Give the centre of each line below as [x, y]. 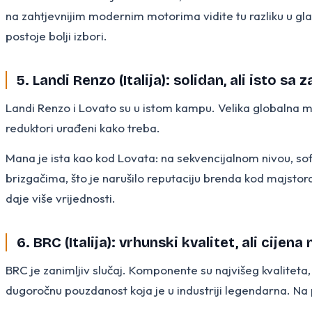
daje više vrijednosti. [61, 198]
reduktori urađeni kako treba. [83, 127]
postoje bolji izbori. [56, 36]
